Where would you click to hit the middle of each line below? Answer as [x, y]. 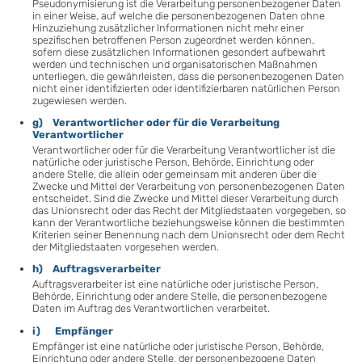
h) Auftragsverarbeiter [97, 269]
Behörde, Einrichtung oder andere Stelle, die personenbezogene [180, 297]
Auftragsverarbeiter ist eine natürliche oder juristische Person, [175, 284]
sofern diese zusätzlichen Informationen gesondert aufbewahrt [179, 52]
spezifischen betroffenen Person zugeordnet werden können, [173, 40]
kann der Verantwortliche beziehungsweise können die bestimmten [189, 222]
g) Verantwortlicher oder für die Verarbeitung [156, 123]
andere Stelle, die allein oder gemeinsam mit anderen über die [175, 174]
